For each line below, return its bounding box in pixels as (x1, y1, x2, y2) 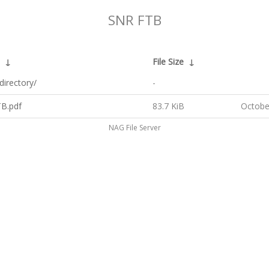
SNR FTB (107, 11, 162, 29)
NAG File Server (108, 122, 161, 133)
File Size (153, 56, 184, 67)
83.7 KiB (153, 100, 184, 112)
